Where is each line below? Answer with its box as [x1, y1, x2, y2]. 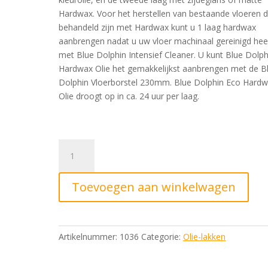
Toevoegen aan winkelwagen [72, 179, 236, 195]
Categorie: [141, 231, 184, 242]
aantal [58, 236, 83, 248]
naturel [58, 181, 86, 193]
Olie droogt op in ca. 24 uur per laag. [59, 90, 200, 102]
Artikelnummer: [59, 231, 120, 242]
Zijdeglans [58, 195, 98, 206]
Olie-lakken [183, 231, 226, 242]
